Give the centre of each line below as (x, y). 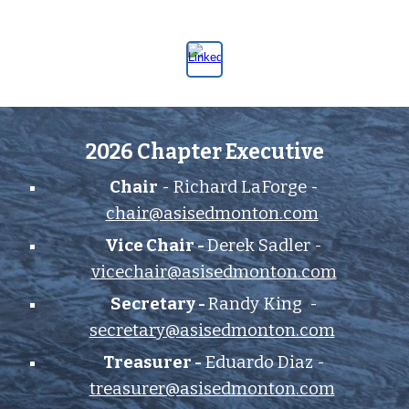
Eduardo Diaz (258, 362)
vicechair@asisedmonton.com (214, 272)
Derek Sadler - (265, 246)
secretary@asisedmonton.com (212, 330)
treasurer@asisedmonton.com (212, 389)
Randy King (257, 304)
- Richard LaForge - (238, 187)
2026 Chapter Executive (204, 152)
